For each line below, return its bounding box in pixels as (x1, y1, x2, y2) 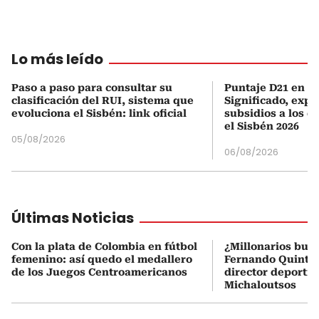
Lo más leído (11, 49, 103, 69)
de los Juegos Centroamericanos (11, 266, 187, 278)
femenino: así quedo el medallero (11, 253, 192, 265)
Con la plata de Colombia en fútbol (11, 241, 197, 252)
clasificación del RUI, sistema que (11, 95, 194, 106)
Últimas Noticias (11, 208, 134, 228)
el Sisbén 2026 (224, 120, 299, 132)
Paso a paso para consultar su (11, 82, 172, 93)
